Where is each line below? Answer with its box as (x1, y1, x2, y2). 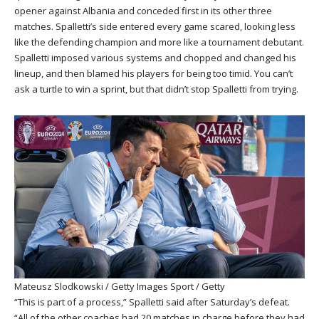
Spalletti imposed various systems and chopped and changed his (14, 51, 296, 64)
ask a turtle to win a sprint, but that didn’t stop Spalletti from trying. (14, 82, 298, 95)
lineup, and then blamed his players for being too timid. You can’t (14, 66, 293, 80)
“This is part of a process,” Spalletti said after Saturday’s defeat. (14, 296, 290, 309)
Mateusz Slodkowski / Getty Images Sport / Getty (14, 280, 225, 293)
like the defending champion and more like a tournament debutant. (14, 35, 304, 48)
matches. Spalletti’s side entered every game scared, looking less (14, 19, 296, 33)
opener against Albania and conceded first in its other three (14, 4, 272, 17)
